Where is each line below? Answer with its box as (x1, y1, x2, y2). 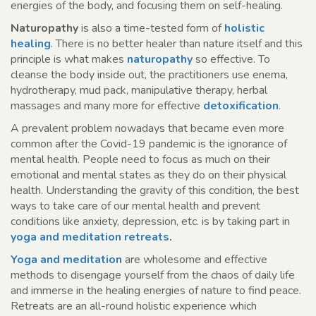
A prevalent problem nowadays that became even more (11, 121, 284, 137)
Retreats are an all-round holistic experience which (11, 298, 257, 315)
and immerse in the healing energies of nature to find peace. (11, 283, 301, 299)
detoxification (203, 98, 279, 114)
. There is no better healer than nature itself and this (51, 36, 303, 52)
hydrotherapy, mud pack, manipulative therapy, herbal (11, 83, 267, 99)
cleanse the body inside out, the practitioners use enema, (11, 67, 288, 83)
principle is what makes (11, 51, 124, 68)
